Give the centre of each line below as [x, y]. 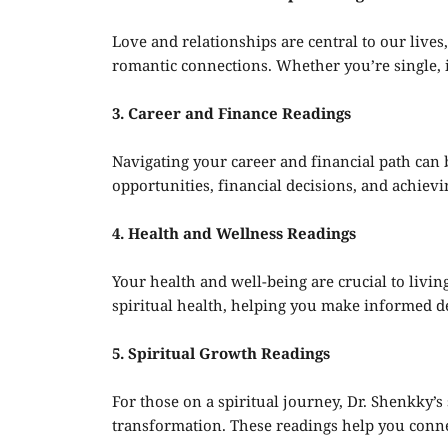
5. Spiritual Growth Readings [221, 355]
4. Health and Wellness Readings [234, 235]
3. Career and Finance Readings [231, 115]
